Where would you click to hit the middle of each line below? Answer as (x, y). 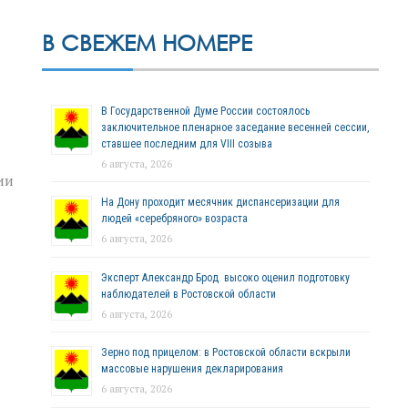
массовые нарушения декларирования (192, 369)
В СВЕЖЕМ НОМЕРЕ (147, 42)
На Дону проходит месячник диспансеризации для (220, 202)
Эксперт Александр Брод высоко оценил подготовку (225, 277)
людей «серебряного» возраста (174, 218)
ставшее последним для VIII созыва (187, 143)
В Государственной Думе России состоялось (205, 111)
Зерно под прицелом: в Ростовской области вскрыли (226, 353)
